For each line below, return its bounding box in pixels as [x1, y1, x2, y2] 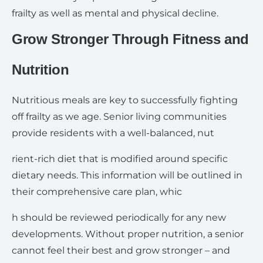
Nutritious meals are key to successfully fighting [12, 95, 238, 106]
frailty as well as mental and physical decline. [12, 8, 218, 19]
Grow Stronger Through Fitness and [12, 31, 249, 47]
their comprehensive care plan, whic [12, 186, 182, 197]
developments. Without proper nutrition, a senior [12, 228, 244, 240]
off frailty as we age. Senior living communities [12, 111, 227, 122]
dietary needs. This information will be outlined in [12, 170, 242, 181]
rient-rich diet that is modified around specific [12, 153, 228, 164]
